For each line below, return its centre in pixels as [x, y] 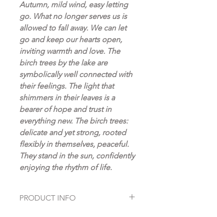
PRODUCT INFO [47, 198]
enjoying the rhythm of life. [66, 167]
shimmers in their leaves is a [67, 98]
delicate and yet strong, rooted [73, 132]
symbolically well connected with [76, 74]
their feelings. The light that [67, 86]
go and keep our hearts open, [71, 39]
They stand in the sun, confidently [77, 156]
